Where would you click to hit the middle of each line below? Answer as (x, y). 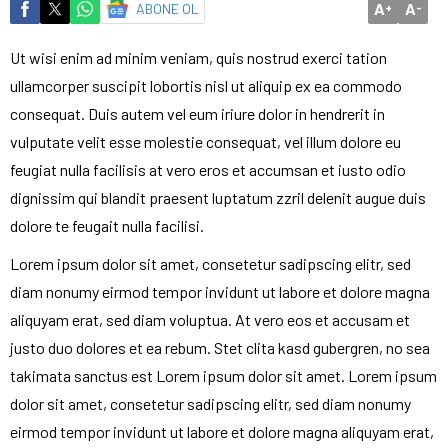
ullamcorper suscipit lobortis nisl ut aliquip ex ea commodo (206, 86)
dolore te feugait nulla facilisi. (107, 226)
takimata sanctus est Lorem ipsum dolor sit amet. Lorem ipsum (223, 376)
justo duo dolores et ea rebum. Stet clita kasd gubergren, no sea (220, 348)
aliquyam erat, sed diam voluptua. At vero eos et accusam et (210, 320)
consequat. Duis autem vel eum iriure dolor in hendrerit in (197, 114)
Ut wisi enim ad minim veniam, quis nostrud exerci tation (198, 58)
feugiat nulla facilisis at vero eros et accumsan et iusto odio (208, 170)
